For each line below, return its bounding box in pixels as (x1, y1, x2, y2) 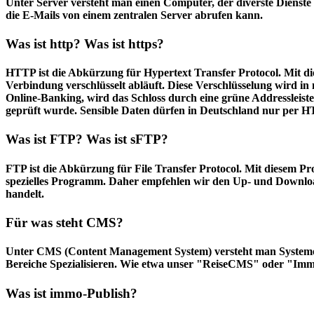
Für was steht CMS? (6, 215, 123, 230)
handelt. (6, 187, 44, 200)
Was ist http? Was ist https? (6, 36, 164, 51)
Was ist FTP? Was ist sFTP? (6, 132, 168, 147)
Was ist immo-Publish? (6, 285, 137, 301)
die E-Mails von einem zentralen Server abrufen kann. (6, 8, 263, 21)
